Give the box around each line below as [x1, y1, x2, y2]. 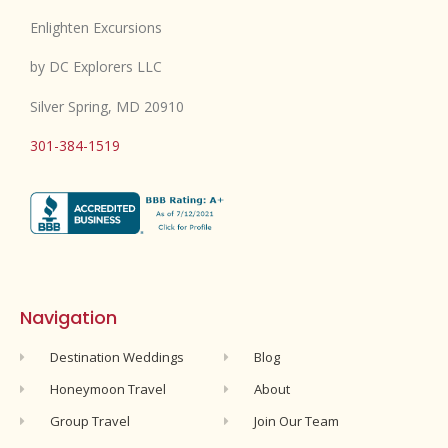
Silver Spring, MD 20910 [30, 96, 184, 116]
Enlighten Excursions [30, 17, 162, 37]
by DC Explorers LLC [30, 57, 162, 77]
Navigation [20, 304, 117, 330]
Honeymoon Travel [50, 379, 167, 398]
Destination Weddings [50, 347, 185, 366]
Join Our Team [254, 411, 340, 430]
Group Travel [50, 411, 131, 430]
